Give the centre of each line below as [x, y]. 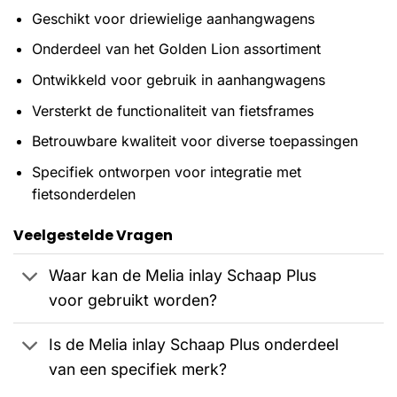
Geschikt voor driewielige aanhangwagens [173, 18]
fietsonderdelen [83, 194]
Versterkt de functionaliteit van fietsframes [172, 110]
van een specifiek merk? [138, 370]
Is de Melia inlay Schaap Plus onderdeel [194, 345]
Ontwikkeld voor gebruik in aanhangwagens [178, 80]
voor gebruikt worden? [133, 300]
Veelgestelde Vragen [93, 235]
